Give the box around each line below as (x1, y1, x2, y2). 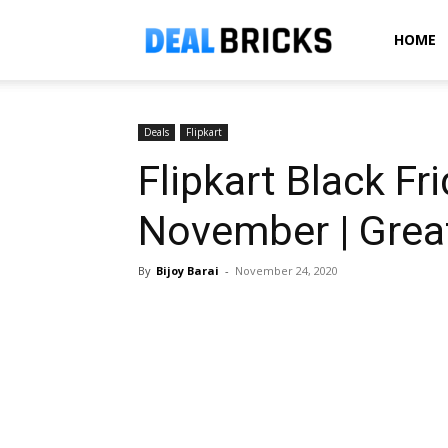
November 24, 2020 (235, 263, 338, 278)
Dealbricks (337, 29, 404, 48)
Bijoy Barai (156, 263, 219, 278)
